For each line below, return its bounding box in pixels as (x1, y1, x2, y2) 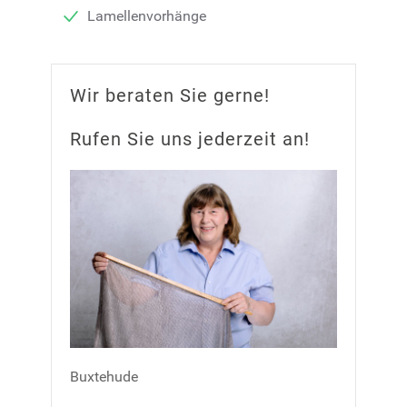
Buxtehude (70, 368, 138, 385)
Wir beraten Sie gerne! (70, 84, 270, 106)
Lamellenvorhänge (87, 7, 206, 25)
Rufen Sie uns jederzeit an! (70, 128, 310, 150)
